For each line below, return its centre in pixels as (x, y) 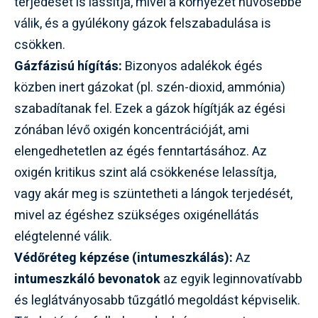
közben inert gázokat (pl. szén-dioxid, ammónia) (150, 87)
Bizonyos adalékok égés (192, 66)
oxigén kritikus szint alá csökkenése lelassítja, (145, 172)
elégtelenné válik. (63, 236)
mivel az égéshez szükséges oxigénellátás (137, 215)
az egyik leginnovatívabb (231, 279)
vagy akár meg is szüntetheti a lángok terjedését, (153, 194)
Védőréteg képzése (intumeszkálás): (124, 258)
